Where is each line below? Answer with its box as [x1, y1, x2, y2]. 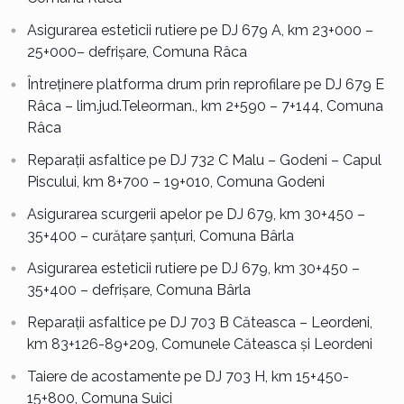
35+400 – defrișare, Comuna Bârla [26, 280, 251, 298]
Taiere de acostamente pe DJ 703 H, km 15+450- [26, 367, 349, 385]
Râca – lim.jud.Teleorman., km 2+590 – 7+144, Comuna [26, 96, 383, 115]
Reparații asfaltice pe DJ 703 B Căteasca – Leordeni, [26, 313, 372, 331]
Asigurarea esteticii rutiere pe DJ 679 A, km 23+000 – [26, 21, 373, 39]
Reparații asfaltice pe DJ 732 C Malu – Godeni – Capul [26, 151, 381, 169]
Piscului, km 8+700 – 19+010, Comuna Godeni [26, 172, 325, 190]
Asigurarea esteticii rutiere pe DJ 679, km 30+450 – [26, 259, 360, 277]
